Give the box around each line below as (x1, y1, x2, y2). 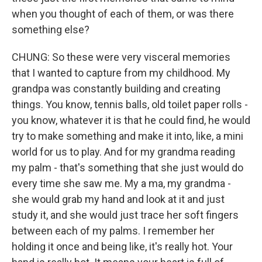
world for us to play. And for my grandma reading (12, 146, 235, 158)
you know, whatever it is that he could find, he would (12, 114, 250, 126)
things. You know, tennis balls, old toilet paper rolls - (12, 98, 248, 111)
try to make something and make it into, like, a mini (12, 130, 243, 142)
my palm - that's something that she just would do (12, 161, 243, 174)
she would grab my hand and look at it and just (12, 193, 225, 205)
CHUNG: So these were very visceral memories (12, 51, 230, 63)
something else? (12, 23, 89, 36)
